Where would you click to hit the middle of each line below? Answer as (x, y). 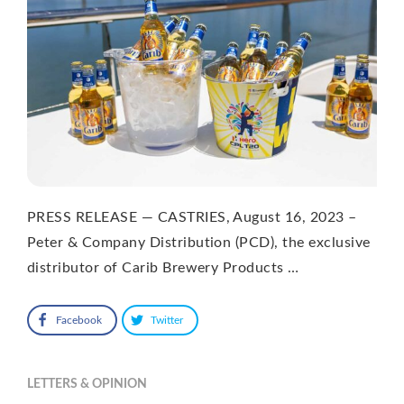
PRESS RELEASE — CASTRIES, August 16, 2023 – (192, 217)
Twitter (167, 320)
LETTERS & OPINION (87, 384)
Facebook (79, 320)
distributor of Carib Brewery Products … (163, 267)
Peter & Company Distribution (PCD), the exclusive (199, 242)
